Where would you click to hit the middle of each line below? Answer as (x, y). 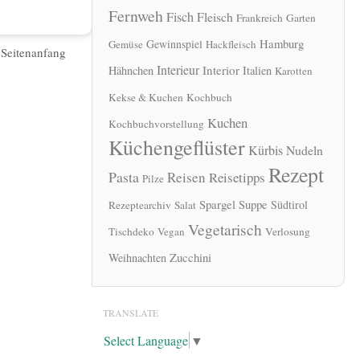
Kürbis (266, 151)
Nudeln (305, 150)
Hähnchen (131, 71)
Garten (301, 18)
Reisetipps (237, 178)
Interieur (178, 70)
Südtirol (289, 205)
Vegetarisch (225, 230)
